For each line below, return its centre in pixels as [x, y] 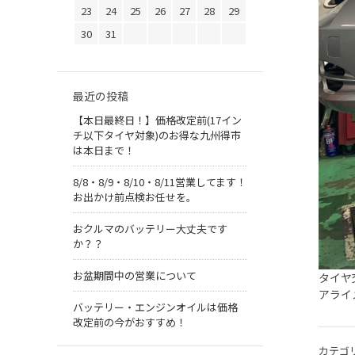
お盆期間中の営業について [135, 276]
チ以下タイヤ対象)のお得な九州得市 [157, 136]
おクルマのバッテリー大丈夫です [150, 229]
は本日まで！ [114, 151]
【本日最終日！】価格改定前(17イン [157, 120]
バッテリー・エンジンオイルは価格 [155, 307]
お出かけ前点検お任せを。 [135, 197]
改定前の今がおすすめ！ [130, 323]
